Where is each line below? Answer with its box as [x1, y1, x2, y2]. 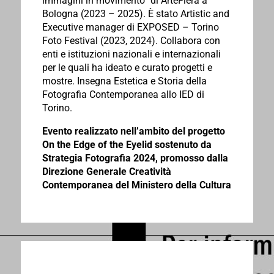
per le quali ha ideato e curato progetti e [42, 62, 212, 74]
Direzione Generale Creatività [42, 166, 171, 178]
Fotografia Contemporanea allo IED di [42, 89, 204, 101]
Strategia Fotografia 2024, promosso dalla [42, 152, 228, 165]
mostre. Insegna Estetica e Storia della [42, 75, 207, 87]
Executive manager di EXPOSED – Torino [42, 21, 219, 34]
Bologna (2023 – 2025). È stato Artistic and [42, 8, 229, 20]
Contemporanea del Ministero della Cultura [42, 179, 231, 191]
